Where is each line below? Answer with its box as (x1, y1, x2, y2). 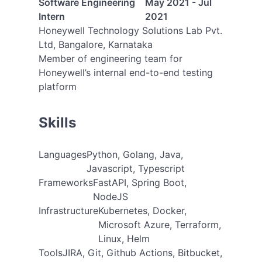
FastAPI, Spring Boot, (92, 177, 187, 188)
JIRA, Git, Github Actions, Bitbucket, (62, 247, 222, 258)
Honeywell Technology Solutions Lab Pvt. (38, 25, 222, 36)
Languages (38, 149, 87, 160)
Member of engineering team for (38, 53, 182, 64)
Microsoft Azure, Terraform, (98, 219, 221, 230)
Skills (38, 114, 76, 131)
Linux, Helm (98, 233, 150, 244)
